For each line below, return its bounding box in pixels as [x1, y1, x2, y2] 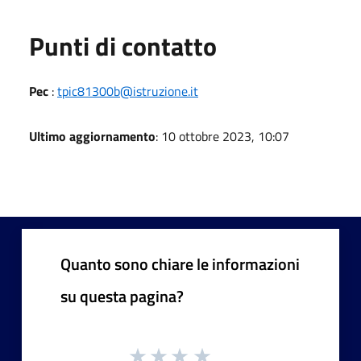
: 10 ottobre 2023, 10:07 [156, 126, 289, 146]
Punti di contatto [29, 26, 217, 65]
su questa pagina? [60, 283, 184, 309]
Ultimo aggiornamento [29, 126, 156, 146]
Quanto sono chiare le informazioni [60, 251, 300, 276]
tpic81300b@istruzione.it [57, 81, 198, 101]
